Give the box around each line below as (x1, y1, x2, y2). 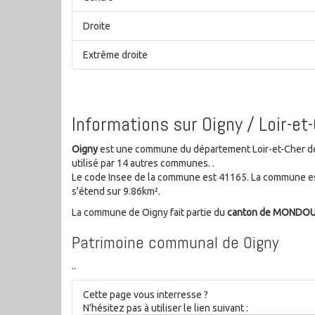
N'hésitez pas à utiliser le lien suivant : (83, 302, 248, 314)
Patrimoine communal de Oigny (72, 231, 278, 253)
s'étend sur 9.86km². (72, 185, 160, 197)
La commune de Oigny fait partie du (72, 206, 227, 218)
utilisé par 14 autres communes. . (72, 157, 214, 169)
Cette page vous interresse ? (83, 288, 208, 300)
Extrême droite (83, 49, 148, 61)
